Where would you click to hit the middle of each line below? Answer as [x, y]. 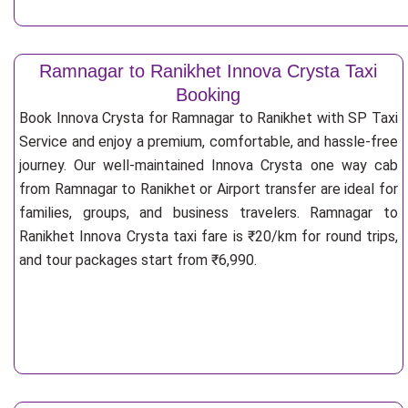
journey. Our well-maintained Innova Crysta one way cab [209, 165]
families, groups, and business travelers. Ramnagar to [209, 213]
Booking [209, 95]
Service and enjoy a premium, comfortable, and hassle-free [209, 142]
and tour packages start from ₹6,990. [138, 260]
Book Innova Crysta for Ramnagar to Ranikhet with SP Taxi [209, 118]
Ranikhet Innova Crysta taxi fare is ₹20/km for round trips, [209, 236]
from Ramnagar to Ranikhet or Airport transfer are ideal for [209, 189]
